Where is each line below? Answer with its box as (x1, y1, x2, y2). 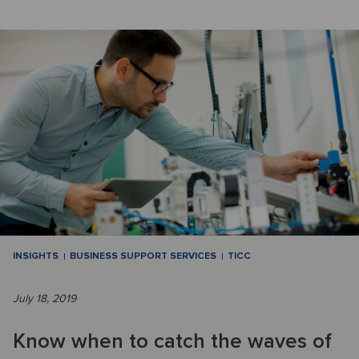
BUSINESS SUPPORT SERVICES (70, 250, 216, 263)
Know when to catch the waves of (13, 329, 332, 355)
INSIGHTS (13, 250, 58, 263)
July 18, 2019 (13, 292, 76, 306)
